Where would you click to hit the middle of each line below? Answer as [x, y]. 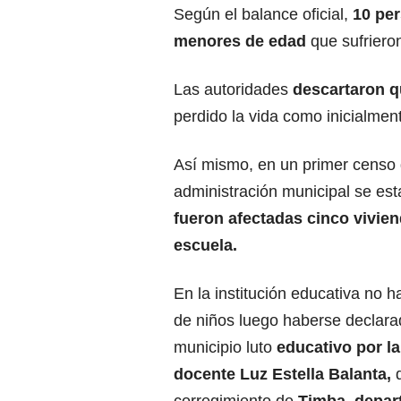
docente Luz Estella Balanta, [282, 375]
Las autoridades [233, 90]
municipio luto [225, 348]
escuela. [205, 246]
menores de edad [240, 42]
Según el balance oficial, [263, 15]
